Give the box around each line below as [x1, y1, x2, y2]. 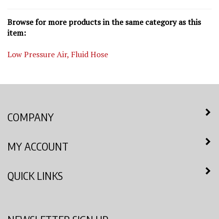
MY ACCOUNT [7, 130, 68, 144]
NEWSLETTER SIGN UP [7, 203, 109, 217]
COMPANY [7, 101, 54, 114]
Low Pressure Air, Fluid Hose [7, 40, 108, 50]
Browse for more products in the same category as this [7, 7, 201, 18]
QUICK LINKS [7, 159, 63, 173]
